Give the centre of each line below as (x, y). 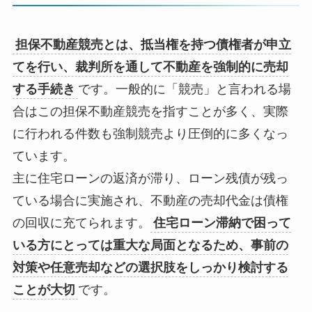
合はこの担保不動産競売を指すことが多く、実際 (150, 112)
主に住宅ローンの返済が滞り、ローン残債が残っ (150, 179)
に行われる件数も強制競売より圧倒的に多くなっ (150, 134)
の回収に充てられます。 (81, 223)
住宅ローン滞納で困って (222, 223)
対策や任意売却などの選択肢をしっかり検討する (150, 268)
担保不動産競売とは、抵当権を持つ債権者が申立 (153, 45)
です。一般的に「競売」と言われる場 (184, 89)
